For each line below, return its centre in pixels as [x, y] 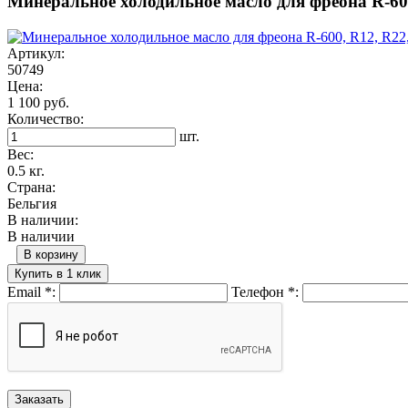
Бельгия [32, 203]
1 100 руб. [38, 102]
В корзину [51, 254]
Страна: [31, 187]
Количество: [46, 118]
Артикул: [36, 53]
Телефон [260, 291]
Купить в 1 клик [58, 273]
